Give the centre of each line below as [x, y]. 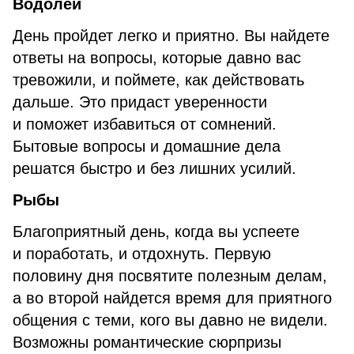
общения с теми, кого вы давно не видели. [170, 320]
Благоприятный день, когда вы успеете [156, 232]
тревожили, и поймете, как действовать [158, 80]
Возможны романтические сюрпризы [147, 342]
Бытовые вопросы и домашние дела [147, 146]
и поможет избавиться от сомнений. [145, 124]
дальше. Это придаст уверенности [140, 102]
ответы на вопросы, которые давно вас [157, 58]
